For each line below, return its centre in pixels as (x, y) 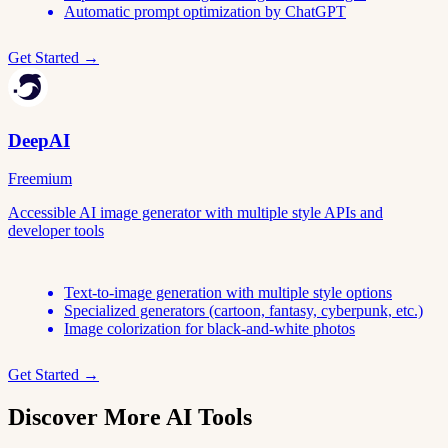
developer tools (56, 231)
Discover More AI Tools (130, 417)
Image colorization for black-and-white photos (209, 329)
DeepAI (39, 140)
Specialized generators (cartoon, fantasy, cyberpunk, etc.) (243, 311)
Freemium (40, 179)
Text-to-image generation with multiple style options (228, 293)
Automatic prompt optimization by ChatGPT (205, 12)
